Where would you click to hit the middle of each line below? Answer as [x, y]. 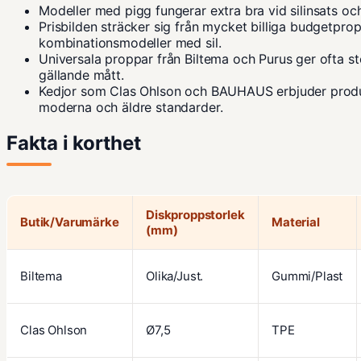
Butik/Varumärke [70, 222]
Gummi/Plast [307, 276]
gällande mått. [81, 75]
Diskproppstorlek [195, 215]
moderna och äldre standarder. [131, 108]
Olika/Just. [175, 276]
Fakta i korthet [74, 143]
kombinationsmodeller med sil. [130, 43]
